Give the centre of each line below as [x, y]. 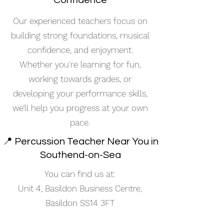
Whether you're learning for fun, [80, 64]
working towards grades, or [80, 79]
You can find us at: [80, 174]
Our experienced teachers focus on [80, 21]
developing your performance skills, [80, 93]
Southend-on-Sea [80, 155]
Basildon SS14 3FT [80, 203]
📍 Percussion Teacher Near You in [80, 141]
